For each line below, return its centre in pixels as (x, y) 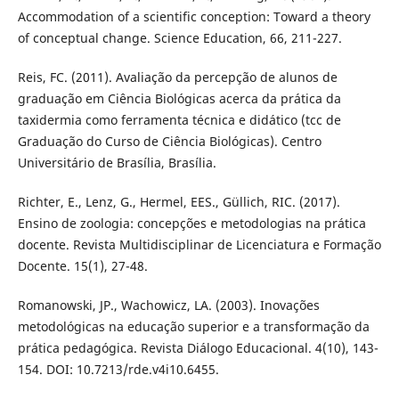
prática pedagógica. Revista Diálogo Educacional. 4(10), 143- (198, 347)
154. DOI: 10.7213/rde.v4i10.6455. (118, 369)
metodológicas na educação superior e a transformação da (193, 326)
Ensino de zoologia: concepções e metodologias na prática (191, 223)
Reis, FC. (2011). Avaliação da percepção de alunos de (177, 77)
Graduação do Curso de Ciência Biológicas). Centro (169, 141)
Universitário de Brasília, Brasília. (117, 162)
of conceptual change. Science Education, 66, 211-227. (179, 37)
